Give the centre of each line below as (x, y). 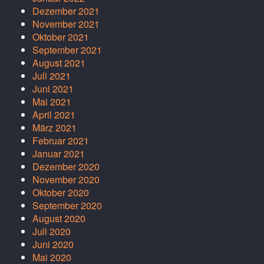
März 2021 (55, 128)
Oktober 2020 (61, 193)
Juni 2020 (53, 245)
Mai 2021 (52, 102)
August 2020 (59, 219)
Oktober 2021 (61, 37)
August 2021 (59, 63)
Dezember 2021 (66, 11)
